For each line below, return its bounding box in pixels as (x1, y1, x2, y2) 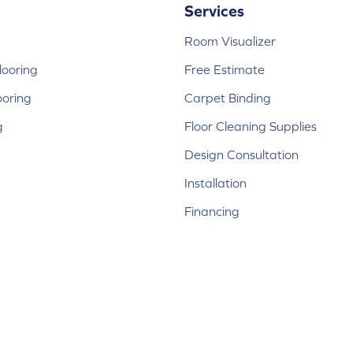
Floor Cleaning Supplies (184, 119, 317, 134)
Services (184, 2, 244, 20)
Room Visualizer (184, 34, 276, 49)
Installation (184, 176, 247, 191)
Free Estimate (184, 62, 265, 77)
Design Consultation (184, 147, 299, 162)
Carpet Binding (184, 91, 271, 106)
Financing (184, 204, 240, 219)
